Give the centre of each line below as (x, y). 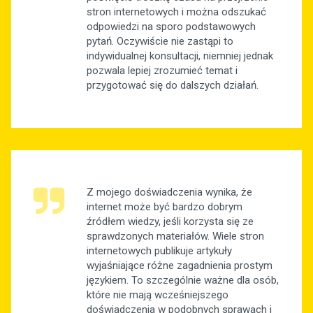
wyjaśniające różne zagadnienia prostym (180, 266)
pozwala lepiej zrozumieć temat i (162, 71)
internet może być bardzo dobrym (165, 207)
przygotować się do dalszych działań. (173, 86)
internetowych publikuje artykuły (159, 251)
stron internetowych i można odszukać (176, 12)
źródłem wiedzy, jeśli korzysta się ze (170, 222)
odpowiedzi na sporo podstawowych (171, 27)
